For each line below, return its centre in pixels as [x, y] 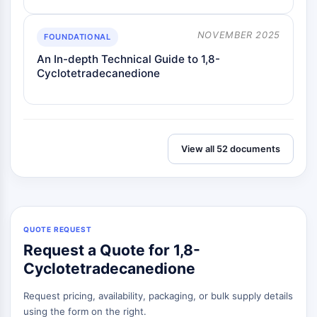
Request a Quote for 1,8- [112, 250]
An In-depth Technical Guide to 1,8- [128, 59]
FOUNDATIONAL [77, 37]
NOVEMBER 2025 [238, 35]
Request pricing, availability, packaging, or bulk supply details [158, 296]
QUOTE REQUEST [58, 229]
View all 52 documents [231, 149]
